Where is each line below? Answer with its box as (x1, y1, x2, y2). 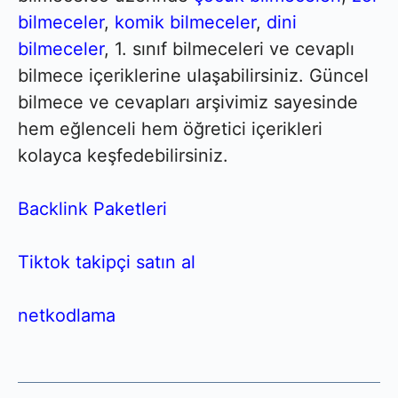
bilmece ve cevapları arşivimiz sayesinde (18, 92, 358, 113)
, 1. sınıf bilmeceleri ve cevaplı (104, 38, 354, 60)
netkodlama (18, 305, 115, 326)
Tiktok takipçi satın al (18, 251, 195, 273)
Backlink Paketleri (18, 198, 167, 219)
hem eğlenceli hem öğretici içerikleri (18, 118, 322, 139)
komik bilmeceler (115, 12, 256, 33)
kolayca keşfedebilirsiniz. (18, 145, 228, 166)
